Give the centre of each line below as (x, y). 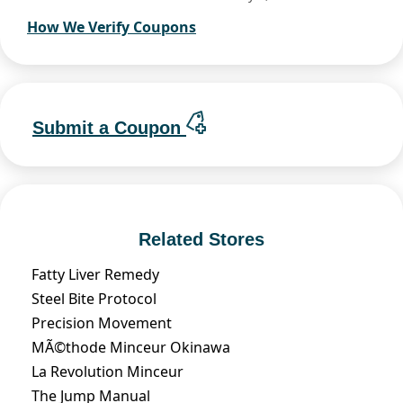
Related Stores (201, 239)
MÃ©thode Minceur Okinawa (131, 347)
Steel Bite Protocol (94, 298)
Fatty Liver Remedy (95, 274)
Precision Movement (102, 322)
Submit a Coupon (109, 127)
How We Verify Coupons (112, 27)
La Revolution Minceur (107, 371)
